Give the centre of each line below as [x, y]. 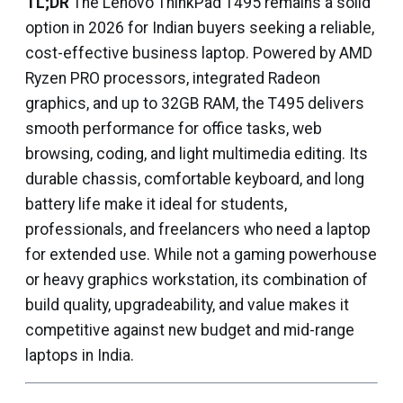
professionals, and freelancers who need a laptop [198, 229]
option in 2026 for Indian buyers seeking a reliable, [200, 28]
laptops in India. [80, 355]
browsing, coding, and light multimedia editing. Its [197, 154]
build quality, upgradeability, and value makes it [187, 305]
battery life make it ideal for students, [156, 204]
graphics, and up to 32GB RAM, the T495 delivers [195, 103]
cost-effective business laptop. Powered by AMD [199, 53]
